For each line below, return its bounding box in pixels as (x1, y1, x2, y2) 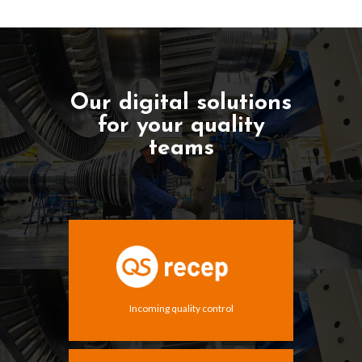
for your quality (97, 114, 265, 137)
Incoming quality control (128, 301, 234, 314)
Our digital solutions (70, 91, 292, 115)
